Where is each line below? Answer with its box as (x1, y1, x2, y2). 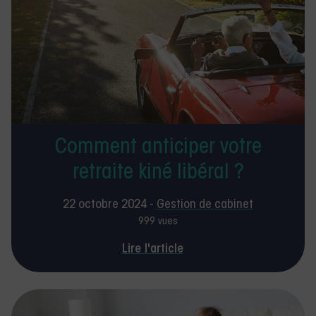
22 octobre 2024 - (63, 199, 157, 212)
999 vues (138, 217, 178, 228)
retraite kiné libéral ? (72, 163, 244, 185)
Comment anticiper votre (54, 138, 262, 159)
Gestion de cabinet (157, 199, 253, 212)
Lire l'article (121, 243, 183, 257)
